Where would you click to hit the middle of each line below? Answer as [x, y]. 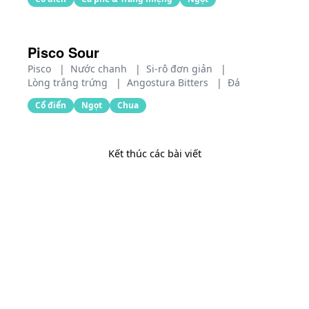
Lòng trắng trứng [69, 82]
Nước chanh [100, 69]
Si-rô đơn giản [181, 69]
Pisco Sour [63, 52]
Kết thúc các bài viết [154, 153]
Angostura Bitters [169, 82]
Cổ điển [51, 105]
